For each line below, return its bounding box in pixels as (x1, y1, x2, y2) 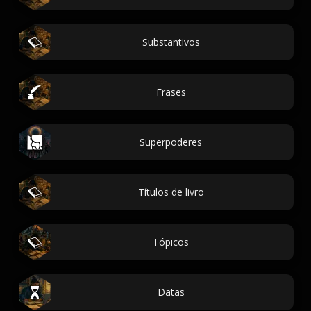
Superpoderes (140, 135, 202, 149)
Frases (155, 85, 186, 99)
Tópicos (153, 235, 189, 249)
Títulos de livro (137, 185, 204, 199)
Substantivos (142, 35, 200, 49)
